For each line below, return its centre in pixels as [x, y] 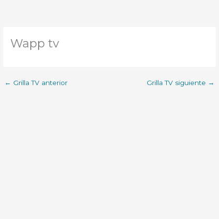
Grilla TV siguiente [177, 82]
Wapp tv [35, 44]
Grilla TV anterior [40, 82]
